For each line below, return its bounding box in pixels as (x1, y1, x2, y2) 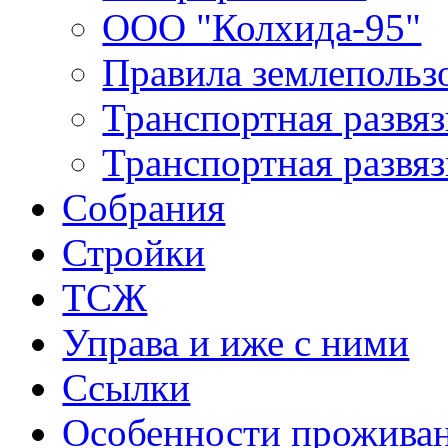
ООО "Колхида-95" (102, 6, 422, 50)
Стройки (62, 231, 206, 275)
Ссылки (62, 366, 191, 410)
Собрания (62, 186, 226, 230)
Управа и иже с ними (62, 321, 410, 365)
